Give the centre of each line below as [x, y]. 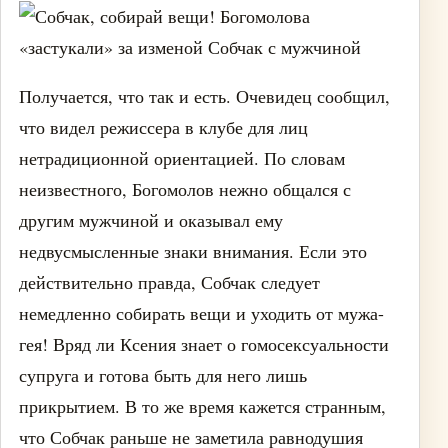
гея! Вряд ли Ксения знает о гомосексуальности [204, 344]
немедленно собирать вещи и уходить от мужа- [201, 313]
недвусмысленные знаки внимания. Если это [193, 251]
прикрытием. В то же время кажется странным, [202, 406]
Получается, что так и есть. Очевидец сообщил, [204, 96]
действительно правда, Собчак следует [169, 282]
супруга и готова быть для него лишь [163, 375]
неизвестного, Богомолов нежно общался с [185, 189]
